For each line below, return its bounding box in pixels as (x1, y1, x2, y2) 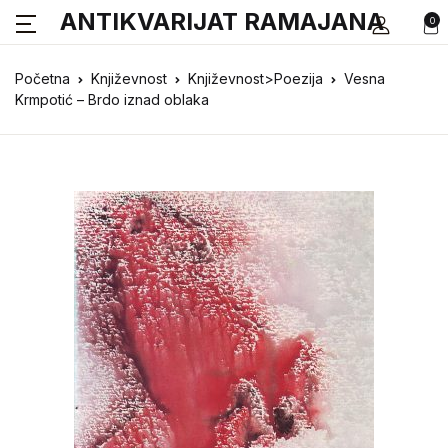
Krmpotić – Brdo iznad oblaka (15, 91, 209, 108)
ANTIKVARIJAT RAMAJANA (60, 7, 384, 36)
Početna (15, 70, 70, 87)
